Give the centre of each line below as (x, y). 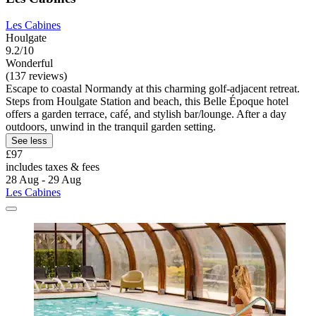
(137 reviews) (36, 76)
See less (29, 141)
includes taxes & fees (53, 167)
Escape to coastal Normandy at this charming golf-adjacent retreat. (153, 89)
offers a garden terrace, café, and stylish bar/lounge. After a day (146, 114)
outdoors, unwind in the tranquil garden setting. (111, 127)
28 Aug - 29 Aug (43, 180)
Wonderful (29, 63)
